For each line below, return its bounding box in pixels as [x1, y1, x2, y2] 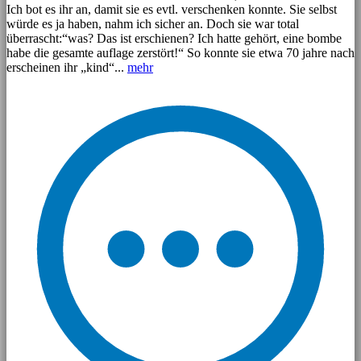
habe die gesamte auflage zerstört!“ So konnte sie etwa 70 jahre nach [6, 46, 355, 60]
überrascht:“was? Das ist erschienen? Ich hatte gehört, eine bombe [6, 31, 342, 46]
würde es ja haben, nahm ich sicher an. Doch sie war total [6, 17, 299, 31]
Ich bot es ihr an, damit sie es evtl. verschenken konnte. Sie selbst [6, 2, 337, 17]
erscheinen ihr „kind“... [6, 60, 127, 75]
